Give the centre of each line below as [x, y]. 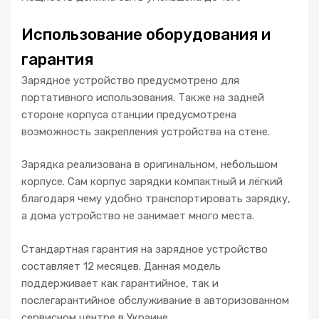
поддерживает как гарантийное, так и [120, 283]
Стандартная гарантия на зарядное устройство [145, 249]
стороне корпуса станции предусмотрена [129, 114]
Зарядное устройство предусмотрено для [130, 80]
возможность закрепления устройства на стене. [146, 131]
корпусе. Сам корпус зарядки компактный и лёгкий [152, 182]
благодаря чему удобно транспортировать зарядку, [156, 199]
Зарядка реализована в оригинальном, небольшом [150, 165]
